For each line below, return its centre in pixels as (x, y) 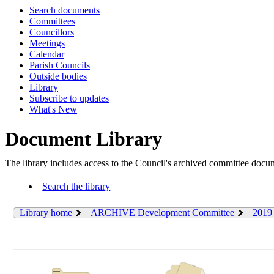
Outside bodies (58, 76)
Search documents (65, 10)
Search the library (76, 187)
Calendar (47, 54)
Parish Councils (60, 65)
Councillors (52, 32)
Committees (52, 21)
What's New (53, 109)
